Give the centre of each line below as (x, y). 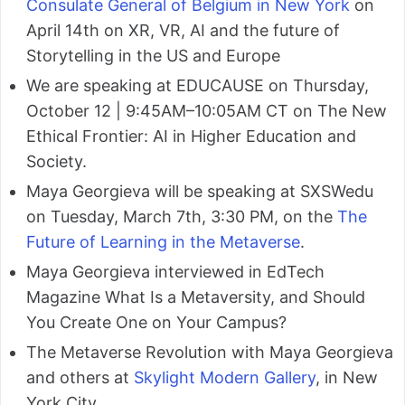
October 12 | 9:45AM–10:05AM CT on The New (207, 111)
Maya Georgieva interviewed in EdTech (175, 272)
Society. (57, 162)
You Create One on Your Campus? (156, 323)
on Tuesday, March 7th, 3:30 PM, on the (182, 217)
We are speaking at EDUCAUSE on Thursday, (198, 86)
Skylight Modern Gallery (225, 378)
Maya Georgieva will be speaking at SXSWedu (200, 192)
